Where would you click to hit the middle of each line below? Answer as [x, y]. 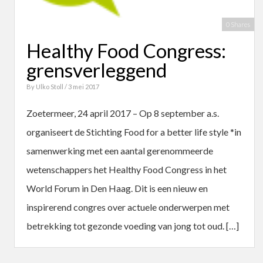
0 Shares [238, 24]
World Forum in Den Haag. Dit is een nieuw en [117, 188]
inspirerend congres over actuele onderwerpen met [128, 207]
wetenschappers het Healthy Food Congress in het [127, 169]
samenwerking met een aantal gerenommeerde [120, 150]
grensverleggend [97, 70]
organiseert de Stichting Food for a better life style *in [134, 131]
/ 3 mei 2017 [82, 86]
